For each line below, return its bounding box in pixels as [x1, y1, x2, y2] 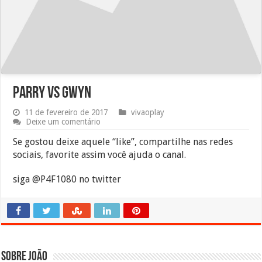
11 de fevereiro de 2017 [25, 107, 108, 117]
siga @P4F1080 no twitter [13, 173, 122, 185]
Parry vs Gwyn [13, 85, 92, 102]
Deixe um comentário [26, 116, 101, 126]
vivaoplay [131, 107, 165, 117]
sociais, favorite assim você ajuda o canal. [13, 149, 187, 160]
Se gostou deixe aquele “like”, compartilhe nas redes [13, 136, 233, 147]
